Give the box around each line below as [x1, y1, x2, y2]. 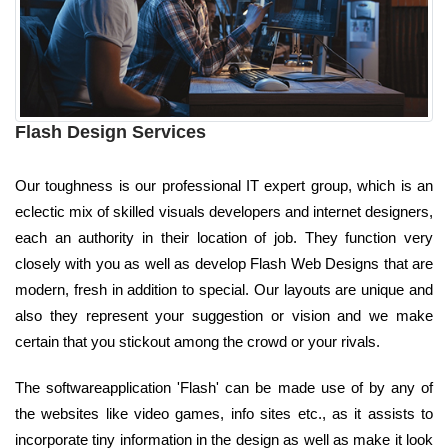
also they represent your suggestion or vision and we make [15, 306, 433, 324]
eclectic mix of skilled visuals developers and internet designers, [15, 202, 433, 220]
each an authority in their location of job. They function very [15, 228, 433, 246]
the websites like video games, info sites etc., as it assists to [15, 404, 433, 422]
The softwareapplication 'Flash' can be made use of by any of [15, 378, 433, 396]
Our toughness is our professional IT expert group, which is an [15, 176, 433, 194]
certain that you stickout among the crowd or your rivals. [15, 332, 380, 350]
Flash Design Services [15, 121, 206, 142]
